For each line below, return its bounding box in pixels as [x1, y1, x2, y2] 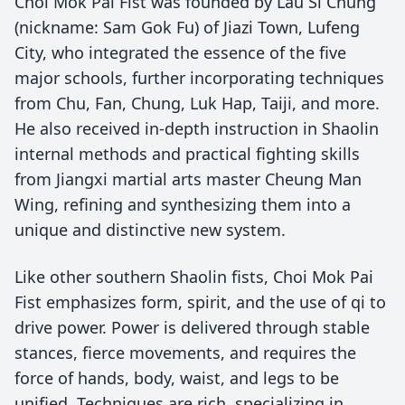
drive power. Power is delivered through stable [14, 316, 370, 338]
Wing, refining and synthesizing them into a [14, 193, 351, 215]
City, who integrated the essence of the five [14, 42, 346, 63]
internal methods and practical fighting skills [14, 143, 360, 165]
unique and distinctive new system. [14, 219, 286, 240]
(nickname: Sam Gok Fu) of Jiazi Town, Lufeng [14, 16, 360, 38]
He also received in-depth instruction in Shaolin [14, 118, 379, 139]
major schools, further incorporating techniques [14, 67, 384, 89]
